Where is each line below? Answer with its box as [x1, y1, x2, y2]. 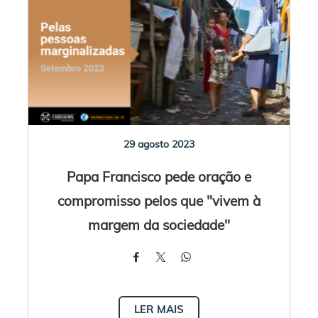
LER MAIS [134, 302, 184, 316]
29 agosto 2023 [124, 137, 194, 150]
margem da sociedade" [88, 215, 230, 234]
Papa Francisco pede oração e [67, 167, 251, 185]
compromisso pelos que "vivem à [57, 191, 261, 209]
